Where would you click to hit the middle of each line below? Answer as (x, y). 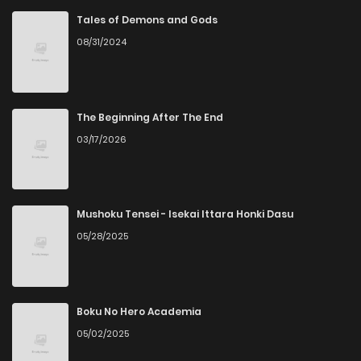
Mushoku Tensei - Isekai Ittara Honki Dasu (185, 214)
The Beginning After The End (150, 117)
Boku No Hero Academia (139, 312)
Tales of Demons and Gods (147, 20)
